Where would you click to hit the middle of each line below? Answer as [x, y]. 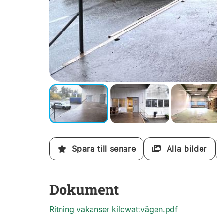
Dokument [84, 189]
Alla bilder [184, 149]
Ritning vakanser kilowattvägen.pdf [114, 209]
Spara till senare [101, 149]
